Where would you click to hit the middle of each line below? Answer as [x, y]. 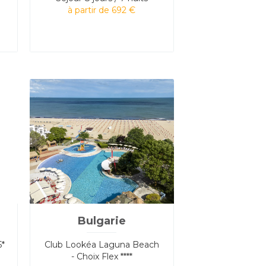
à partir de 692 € [102, 10]
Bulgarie [102, 221]
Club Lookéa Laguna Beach [102, 244]
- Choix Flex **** [102, 256]
